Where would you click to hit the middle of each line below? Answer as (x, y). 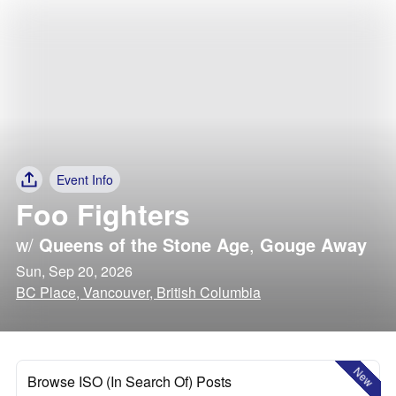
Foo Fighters (103, 214)
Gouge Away (313, 244)
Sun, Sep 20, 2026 (74, 271)
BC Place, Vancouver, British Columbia (138, 292)
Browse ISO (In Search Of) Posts (129, 381)
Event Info (85, 179)
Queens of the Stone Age (144, 244)
